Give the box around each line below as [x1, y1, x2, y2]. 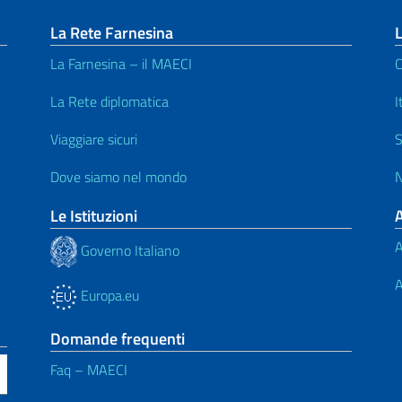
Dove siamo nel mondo [50, 166, 187, 188]
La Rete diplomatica [50, 91, 169, 113]
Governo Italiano [77, 239, 179, 261]
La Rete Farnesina [50, 21, 173, 46]
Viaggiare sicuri [50, 128, 137, 151]
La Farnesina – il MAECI [50, 53, 192, 75]
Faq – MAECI [50, 359, 127, 381]
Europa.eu [77, 284, 139, 307]
